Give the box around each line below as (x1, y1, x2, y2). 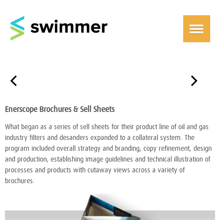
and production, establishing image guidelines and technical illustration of (5, 156, 210, 163)
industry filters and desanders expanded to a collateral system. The (5, 135, 194, 141)
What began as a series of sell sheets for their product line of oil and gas (5, 124, 209, 131)
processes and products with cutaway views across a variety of (5, 167, 185, 174)
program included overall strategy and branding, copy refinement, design (5, 145, 212, 152)
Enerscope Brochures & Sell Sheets (5, 106, 114, 113)
